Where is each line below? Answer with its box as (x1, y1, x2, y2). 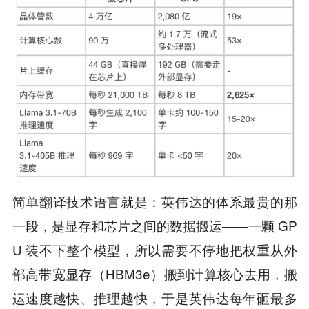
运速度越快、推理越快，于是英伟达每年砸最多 (12, 288, 297, 307)
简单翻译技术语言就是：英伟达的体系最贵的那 (12, 191, 297, 210)
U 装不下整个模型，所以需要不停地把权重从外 (12, 239, 297, 259)
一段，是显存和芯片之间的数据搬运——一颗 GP (12, 215, 297, 235)
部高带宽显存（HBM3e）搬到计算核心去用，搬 (12, 263, 297, 283)
